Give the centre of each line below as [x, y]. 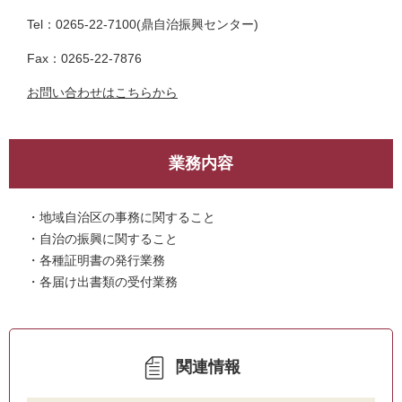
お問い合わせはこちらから [102, 92]
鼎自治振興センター [197, 24]
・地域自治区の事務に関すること [121, 217]
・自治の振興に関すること [102, 239]
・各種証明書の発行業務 [96, 260]
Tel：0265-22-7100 [82, 24]
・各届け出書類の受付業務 [102, 282]
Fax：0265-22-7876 [84, 58]
